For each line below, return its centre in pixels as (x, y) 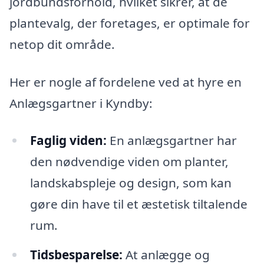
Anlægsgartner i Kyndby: (81, 103)
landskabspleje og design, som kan (131, 183)
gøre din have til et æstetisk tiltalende (138, 204)
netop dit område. (62, 44)
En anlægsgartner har (171, 141)
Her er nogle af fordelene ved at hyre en (126, 82)
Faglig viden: (68, 141)
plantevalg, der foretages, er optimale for (130, 23)
